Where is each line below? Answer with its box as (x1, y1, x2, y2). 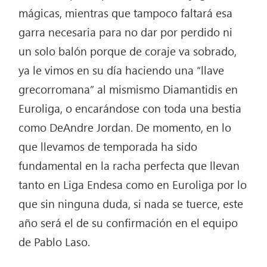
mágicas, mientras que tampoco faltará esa (18, 4, 233, 20)
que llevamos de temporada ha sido (18, 138, 198, 154)
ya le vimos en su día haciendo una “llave (18, 61, 225, 77)
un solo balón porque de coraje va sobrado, (18, 42, 237, 58)
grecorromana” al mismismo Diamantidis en (18, 80, 238, 97)
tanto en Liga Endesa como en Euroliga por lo (18, 176, 247, 192)
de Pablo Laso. (18, 233, 91, 249)
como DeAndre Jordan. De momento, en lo (18, 119, 232, 135)
